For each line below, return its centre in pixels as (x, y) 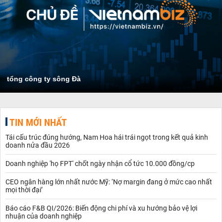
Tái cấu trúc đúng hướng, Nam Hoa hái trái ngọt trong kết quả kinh (107, 137)
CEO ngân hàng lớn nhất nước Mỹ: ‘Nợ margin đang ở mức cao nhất (109, 182)
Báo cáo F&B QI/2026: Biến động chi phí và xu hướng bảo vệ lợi (101, 208)
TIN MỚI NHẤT (38, 122)
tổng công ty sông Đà (44, 79)
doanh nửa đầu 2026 (38, 145)
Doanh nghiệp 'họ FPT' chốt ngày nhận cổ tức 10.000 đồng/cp (100, 163)
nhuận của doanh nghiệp (44, 216)
